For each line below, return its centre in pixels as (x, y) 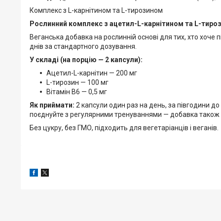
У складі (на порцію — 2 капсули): (86, 59)
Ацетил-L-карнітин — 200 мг (92, 73)
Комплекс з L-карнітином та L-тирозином (96, 10)
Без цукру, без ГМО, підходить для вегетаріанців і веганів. (124, 128)
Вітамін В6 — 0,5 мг (77, 92)
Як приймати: (52, 105)
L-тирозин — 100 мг (77, 82)
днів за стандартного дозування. (83, 46)
